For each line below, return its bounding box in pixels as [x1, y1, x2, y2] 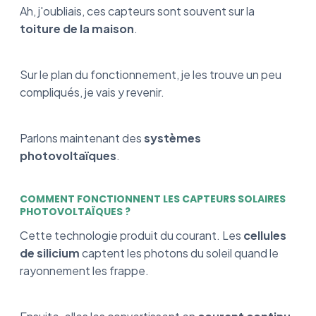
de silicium [20, 245, 80, 260]
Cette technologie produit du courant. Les [20, 227, 241, 243]
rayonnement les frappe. [20, 262, 151, 278]
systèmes [142, 130, 201, 145]
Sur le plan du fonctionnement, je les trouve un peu [20, 66, 281, 82]
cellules [241, 227, 286, 243]
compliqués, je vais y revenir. [20, 84, 164, 99]
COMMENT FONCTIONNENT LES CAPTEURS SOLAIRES [20, 191, 286, 206]
